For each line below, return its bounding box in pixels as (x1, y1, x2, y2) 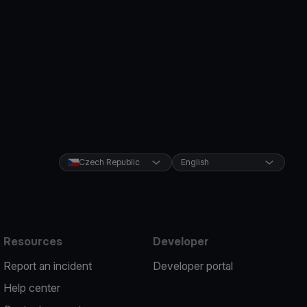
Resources (3, 234, 63, 248)
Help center (3, 281, 61, 295)
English (180, 157, 209, 167)
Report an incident (3, 259, 93, 273)
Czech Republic (78, 157, 140, 167)
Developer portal (152, 259, 233, 273)
